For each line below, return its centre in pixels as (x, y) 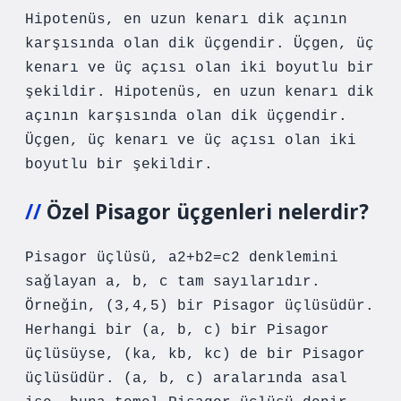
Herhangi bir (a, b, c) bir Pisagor (177, 330)
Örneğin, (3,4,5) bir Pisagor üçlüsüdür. (200, 306)
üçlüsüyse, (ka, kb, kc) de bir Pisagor (195, 354)
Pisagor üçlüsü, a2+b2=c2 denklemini (182, 258)
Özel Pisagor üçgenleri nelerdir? (208, 212)
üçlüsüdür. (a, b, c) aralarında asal (186, 379)
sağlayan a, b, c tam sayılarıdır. (173, 282)
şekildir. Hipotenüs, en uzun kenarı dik (200, 92)
